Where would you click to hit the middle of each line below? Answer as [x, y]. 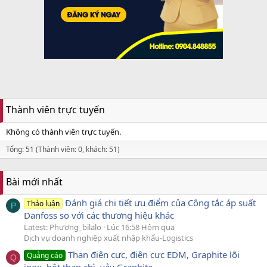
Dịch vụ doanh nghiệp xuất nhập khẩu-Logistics [108, 237]
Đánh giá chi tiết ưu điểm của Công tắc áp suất [161, 202]
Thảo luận [44, 203]
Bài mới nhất [34, 181]
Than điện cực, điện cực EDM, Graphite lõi [154, 255]
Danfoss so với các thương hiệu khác [99, 215]
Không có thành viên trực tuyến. [63, 131]
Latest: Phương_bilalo [63, 227]
